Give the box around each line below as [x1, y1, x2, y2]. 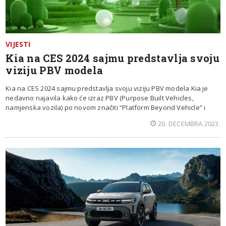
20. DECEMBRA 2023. [158, 119, 220, 128]
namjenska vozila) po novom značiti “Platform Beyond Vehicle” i [6, 102, 206, 112]
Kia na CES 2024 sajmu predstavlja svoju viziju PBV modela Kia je [6, 83, 208, 93]
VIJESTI [6, 39, 31, 49]
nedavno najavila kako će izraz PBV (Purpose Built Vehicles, [6, 93, 194, 102]
